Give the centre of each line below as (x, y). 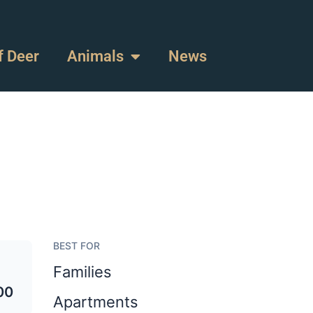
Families (82, 272)
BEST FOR (77, 246)
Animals (95, 56)
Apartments (96, 302)
